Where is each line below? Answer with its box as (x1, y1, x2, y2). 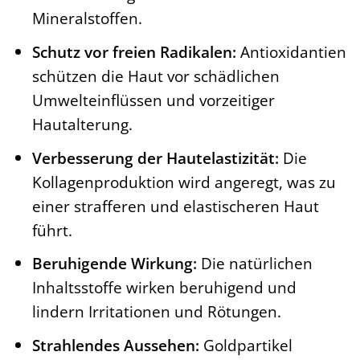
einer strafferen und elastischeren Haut (32, 194, 320, 217)
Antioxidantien (236, 40, 347, 63)
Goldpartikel (199, 333, 293, 356)
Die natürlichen (197, 252, 313, 275)
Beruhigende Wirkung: (32, 252, 198, 275)
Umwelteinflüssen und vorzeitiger (32, 88, 276, 111)
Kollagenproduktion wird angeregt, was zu (32, 170, 337, 193)
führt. (32, 219, 73, 241)
